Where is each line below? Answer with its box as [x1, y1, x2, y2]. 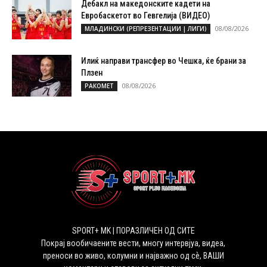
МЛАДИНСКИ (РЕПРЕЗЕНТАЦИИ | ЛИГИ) [85, 24, 207, 33]
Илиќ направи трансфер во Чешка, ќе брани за [81, 55, 246, 66]
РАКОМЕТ [85, 81, 114, 90]
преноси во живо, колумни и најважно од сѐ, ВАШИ [42, 250, 224, 260]
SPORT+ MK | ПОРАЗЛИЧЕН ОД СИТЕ [72, 225, 195, 235]
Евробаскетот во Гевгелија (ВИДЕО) [81, 10, 210, 20]
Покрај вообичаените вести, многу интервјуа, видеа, [41, 238, 226, 248]
